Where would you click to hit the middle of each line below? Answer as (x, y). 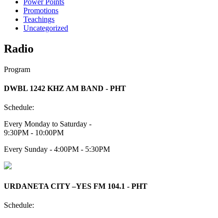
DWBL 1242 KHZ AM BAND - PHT (65, 89)
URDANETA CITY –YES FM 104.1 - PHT (76, 186)
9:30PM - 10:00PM (34, 133)
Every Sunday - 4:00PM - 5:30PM (57, 149)
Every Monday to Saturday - (48, 124)
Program (17, 69)
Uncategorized (46, 28)
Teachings (39, 19)
